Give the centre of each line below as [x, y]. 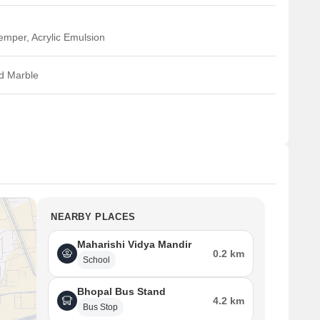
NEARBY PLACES [93, 217]
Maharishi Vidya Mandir [134, 244]
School [96, 260]
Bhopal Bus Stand [121, 291]
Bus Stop [100, 307]
